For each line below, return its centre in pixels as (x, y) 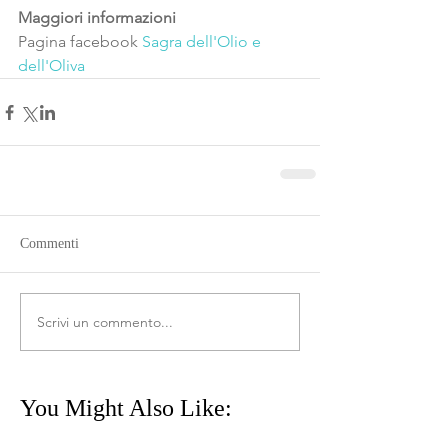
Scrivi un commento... (105, 321)
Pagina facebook (78, 41)
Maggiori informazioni (97, 17)
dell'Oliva (51, 65)
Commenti (49, 243)
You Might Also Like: (126, 408)
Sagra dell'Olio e (203, 41)
